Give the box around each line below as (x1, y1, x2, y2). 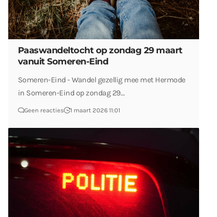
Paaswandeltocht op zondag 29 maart (18, 45, 183, 56)
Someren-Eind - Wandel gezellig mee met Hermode (18, 75, 186, 84)
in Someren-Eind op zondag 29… (18, 88, 125, 97)
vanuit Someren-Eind (18, 56, 108, 67)
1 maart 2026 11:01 (70, 107, 120, 114)
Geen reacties (24, 107, 64, 114)
